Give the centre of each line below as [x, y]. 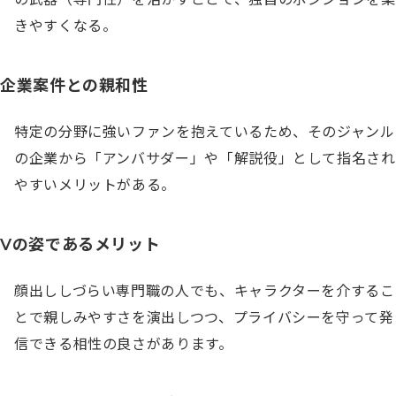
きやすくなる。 [66, 26]
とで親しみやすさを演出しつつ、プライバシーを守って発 [204, 317]
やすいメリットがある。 [95, 185]
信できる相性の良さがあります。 [124, 344]
